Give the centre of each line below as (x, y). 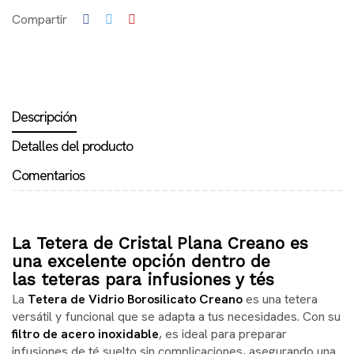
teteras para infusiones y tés (158, 279)
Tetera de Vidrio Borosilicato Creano (137, 299)
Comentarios (48, 175)
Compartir (40, 19)
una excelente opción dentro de (141, 261)
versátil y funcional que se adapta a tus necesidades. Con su (176, 316)
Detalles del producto (72, 145)
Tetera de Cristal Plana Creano (160, 243)
